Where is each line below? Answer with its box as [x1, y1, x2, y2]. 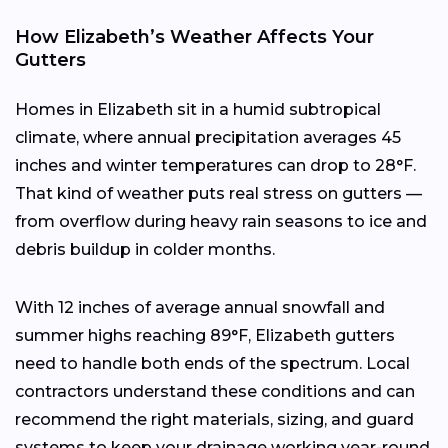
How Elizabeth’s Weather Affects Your [15, 25, 374, 48]
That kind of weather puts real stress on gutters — [15, 183, 422, 203]
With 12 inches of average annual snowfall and [15, 297, 385, 317]
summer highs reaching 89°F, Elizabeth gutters [15, 325, 395, 345]
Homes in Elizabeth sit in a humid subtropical [15, 99, 381, 119]
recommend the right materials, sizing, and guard [15, 409, 414, 429]
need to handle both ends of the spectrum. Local [15, 353, 410, 373]
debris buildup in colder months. [15, 239, 275, 259]
